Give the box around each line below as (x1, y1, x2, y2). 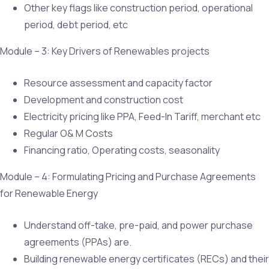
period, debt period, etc (24, 17, 128, 31)
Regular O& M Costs (24, 126, 113, 140)
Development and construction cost (24, 92, 183, 106)
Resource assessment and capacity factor (24, 76, 213, 89)
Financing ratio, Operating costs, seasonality (24, 143, 220, 157)
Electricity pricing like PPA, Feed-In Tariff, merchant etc (24, 109, 261, 123)
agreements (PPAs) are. (24, 235, 131, 249)
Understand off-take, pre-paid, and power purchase (24, 218, 253, 232)
